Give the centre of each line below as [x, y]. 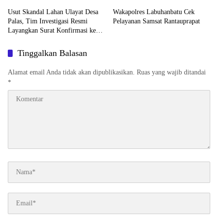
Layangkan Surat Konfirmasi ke [52, 30]
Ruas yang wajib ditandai [171, 72]
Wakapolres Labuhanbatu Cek [154, 12]
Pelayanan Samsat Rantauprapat [156, 21]
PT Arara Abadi [29, 39]
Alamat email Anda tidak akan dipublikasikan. [71, 72]
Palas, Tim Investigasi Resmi [48, 21]
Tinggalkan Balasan [52, 53]
